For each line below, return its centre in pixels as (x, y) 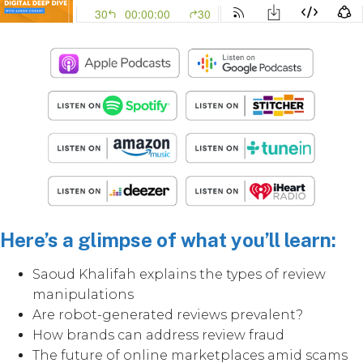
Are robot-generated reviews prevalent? (168, 314)
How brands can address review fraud (160, 335)
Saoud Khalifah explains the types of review (179, 274)
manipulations (83, 294)
